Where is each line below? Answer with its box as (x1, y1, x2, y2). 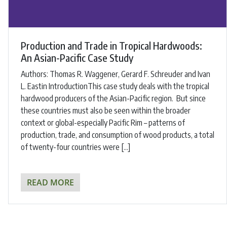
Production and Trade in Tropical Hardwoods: (21, 39, 202, 52)
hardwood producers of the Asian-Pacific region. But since (21, 93, 206, 103)
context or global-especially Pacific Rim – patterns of (21, 117, 185, 128)
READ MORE (27, 176, 74, 188)
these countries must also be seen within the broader (21, 105, 191, 116)
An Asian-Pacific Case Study (21, 51, 133, 64)
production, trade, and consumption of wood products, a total (21, 129, 214, 140)
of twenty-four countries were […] (21, 141, 130, 152)
